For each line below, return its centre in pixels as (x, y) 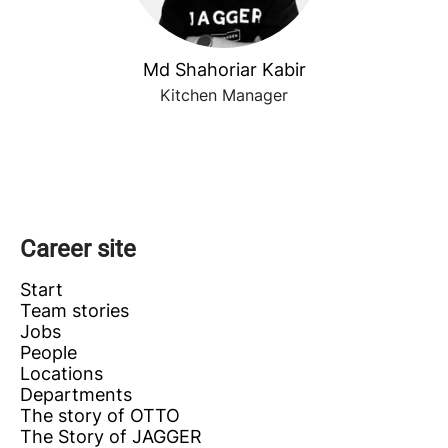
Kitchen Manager (224, 95)
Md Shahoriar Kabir (224, 69)
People (48, 352)
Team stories (74, 310)
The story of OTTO (100, 415)
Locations (61, 373)
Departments (76, 394)
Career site (78, 249)
